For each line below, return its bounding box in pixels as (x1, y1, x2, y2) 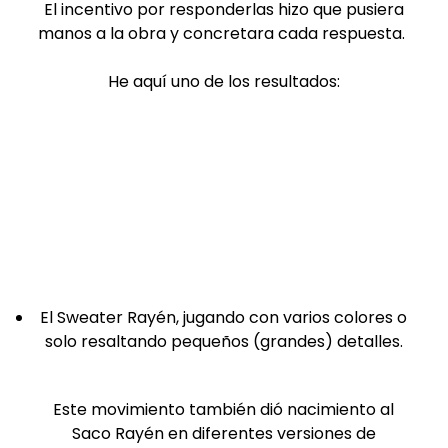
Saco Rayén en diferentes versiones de (71, 421, 376, 445)
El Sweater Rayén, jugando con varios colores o (40, 305, 408, 329)
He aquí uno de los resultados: (107, 69, 340, 93)
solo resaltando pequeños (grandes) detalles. (44, 329, 403, 353)
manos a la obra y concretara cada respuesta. (38, 21, 410, 45)
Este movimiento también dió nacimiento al (53, 397, 395, 421)
